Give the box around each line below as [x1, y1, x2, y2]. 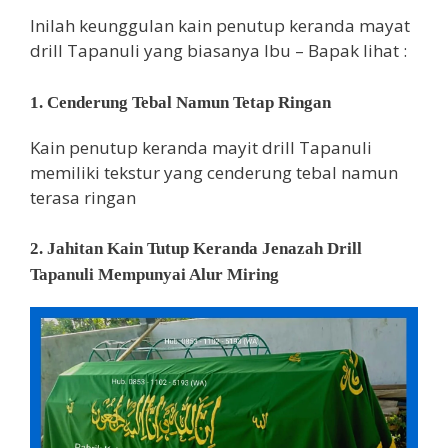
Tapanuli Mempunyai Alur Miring [30, 265, 279, 285]
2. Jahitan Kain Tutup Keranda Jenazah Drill [30, 239, 362, 259]
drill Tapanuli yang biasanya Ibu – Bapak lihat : [30, 39, 407, 63]
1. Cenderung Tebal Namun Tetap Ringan [30, 92, 331, 112]
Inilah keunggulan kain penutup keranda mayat [30, 14, 410, 38]
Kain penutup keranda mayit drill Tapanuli [30, 135, 372, 159]
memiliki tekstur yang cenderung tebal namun [30, 160, 398, 184]
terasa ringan [30, 185, 136, 209]
